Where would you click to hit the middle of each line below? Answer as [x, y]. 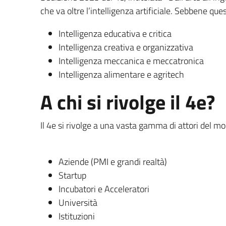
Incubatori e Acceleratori [104, 189]
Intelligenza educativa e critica [115, 33]
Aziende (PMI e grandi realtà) [113, 161]
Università [78, 202]
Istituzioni [77, 216]
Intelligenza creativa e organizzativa [126, 47]
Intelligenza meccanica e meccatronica [131, 61]
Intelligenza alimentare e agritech [121, 74]
